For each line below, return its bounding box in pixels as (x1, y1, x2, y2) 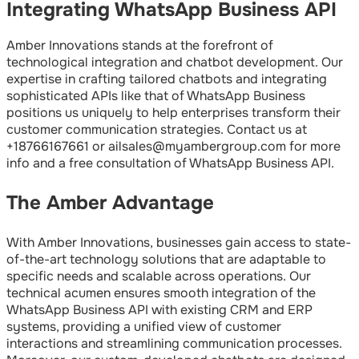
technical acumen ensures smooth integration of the (6, 284, 316, 302)
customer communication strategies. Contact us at (6, 121, 307, 139)
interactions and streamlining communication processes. (6, 335, 342, 353)
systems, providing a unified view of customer (6, 318, 281, 336)
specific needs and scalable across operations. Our (6, 268, 311, 285)
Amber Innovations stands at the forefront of (6, 37, 273, 54)
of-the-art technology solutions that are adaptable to (6, 251, 326, 268)
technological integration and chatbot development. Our (6, 54, 343, 71)
